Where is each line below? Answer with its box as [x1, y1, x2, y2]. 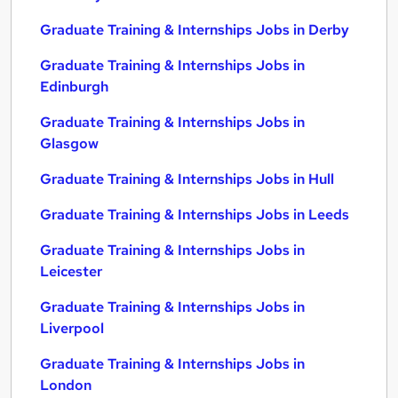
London [40, 376, 92, 394]
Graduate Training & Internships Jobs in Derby [40, 20, 349, 39]
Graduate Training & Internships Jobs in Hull [40, 170, 334, 188]
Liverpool [40, 319, 104, 338]
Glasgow [40, 134, 99, 153]
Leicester [40, 262, 102, 281]
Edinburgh [40, 77, 108, 96]
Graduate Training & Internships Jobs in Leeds [40, 205, 349, 224]
